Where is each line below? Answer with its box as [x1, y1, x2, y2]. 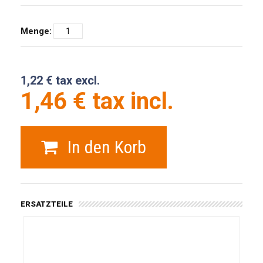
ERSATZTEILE [21, 200, 73, 208]
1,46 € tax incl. [21, 87, 174, 115]
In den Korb [68, 137, 146, 157]
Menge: [21, 26, 52, 36]
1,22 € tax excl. [21, 73, 100, 87]
